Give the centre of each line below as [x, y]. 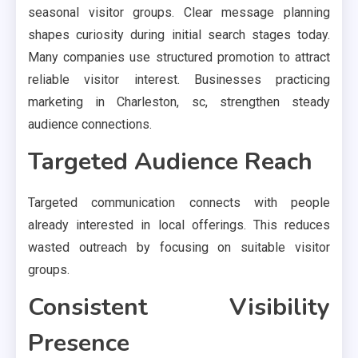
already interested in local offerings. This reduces [179, 225]
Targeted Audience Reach [170, 161]
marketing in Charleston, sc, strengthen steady [179, 101]
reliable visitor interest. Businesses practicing [179, 79]
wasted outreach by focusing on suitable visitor [179, 247]
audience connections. [90, 124]
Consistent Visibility [179, 307]
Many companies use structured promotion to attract [179, 57]
